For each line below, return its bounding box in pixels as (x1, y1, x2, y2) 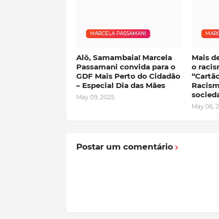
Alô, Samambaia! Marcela (76, 53, 172, 63)
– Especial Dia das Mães (76, 81, 165, 90)
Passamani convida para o (76, 62, 175, 72)
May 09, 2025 (76, 93, 114, 101)
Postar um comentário (76, 142, 173, 152)
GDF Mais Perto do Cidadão (76, 71, 180, 81)
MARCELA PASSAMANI (89, 30, 146, 37)
